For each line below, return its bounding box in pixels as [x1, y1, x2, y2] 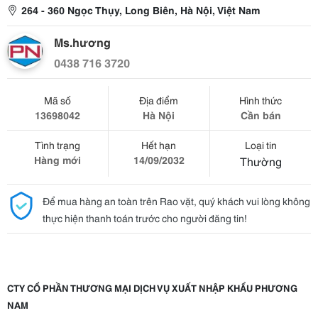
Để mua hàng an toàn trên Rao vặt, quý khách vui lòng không [43, 194, 310, 208]
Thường [239, 153, 282, 169]
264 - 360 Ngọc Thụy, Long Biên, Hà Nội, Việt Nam [21, 3, 260, 17]
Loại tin [244, 138, 277, 152]
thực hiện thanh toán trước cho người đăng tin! [43, 211, 247, 225]
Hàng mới [33, 153, 81, 167]
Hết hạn [141, 138, 177, 152]
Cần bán [240, 108, 281, 122]
